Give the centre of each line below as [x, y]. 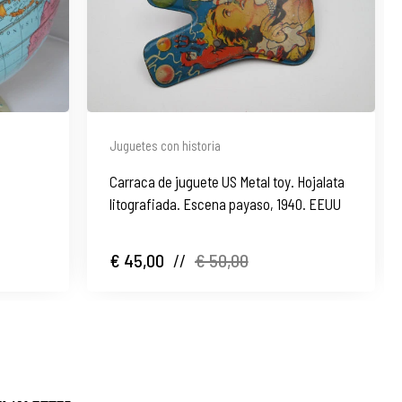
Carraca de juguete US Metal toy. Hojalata [227, 181]
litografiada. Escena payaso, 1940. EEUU [225, 203]
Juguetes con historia [165, 145]
